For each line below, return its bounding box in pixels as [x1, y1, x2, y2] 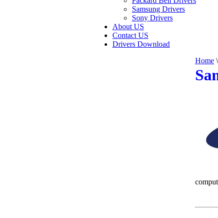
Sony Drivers [132, 14, 173, 22]
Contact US [112, 31, 148, 39]
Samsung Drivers [132, 5, 185, 13]
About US [112, 22, 144, 31]
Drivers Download [112, 40, 170, 48]
